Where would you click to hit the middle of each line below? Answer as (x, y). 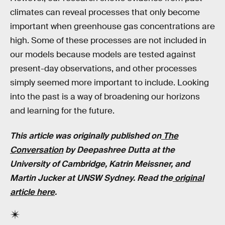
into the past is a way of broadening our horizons (105, 97)
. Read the (153, 178)
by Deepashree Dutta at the (119, 150)
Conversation (37, 150)
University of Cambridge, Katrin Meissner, (91, 164)
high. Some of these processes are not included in (108, 41)
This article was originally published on (86, 136)
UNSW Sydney (105, 178)
